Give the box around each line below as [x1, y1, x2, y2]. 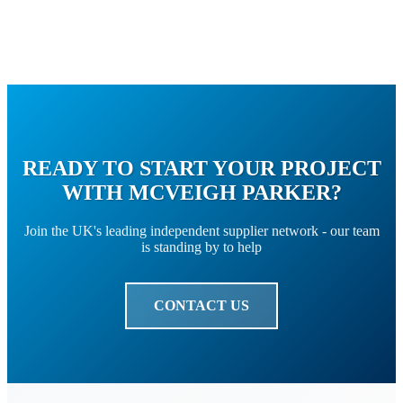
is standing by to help [141, 239, 262, 255]
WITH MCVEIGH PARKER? [61, 181, 342, 205]
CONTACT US [154, 298, 249, 314]
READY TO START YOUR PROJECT [22, 157, 381, 181]
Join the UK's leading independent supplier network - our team [23, 223, 380, 239]
